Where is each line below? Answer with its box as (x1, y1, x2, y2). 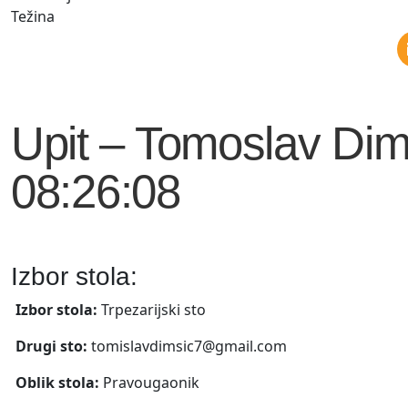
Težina (11, 6, 55, 26)
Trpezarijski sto (101, 299, 206, 320)
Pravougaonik (103, 372, 199, 393)
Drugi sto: (15, 335, 91, 356)
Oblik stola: (15, 372, 103, 393)
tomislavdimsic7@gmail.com (91, 335, 287, 356)
